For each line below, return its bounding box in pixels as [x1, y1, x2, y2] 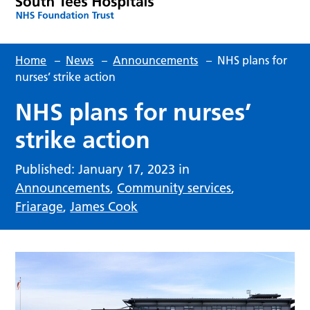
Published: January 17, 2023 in [15, 161, 190, 177]
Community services [117, 179, 232, 196]
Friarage [15, 198, 64, 215]
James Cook [70, 198, 138, 215]
